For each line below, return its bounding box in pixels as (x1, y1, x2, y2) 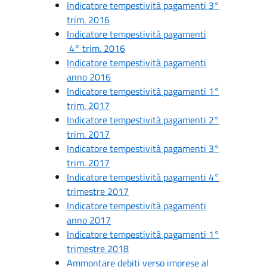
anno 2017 (67, 213, 111, 227)
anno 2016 (67, 70, 111, 84)
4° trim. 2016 (67, 41, 125, 55)
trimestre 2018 (67, 241, 129, 256)
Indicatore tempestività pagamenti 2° (67, 113, 219, 127)
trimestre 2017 (67, 184, 129, 198)
